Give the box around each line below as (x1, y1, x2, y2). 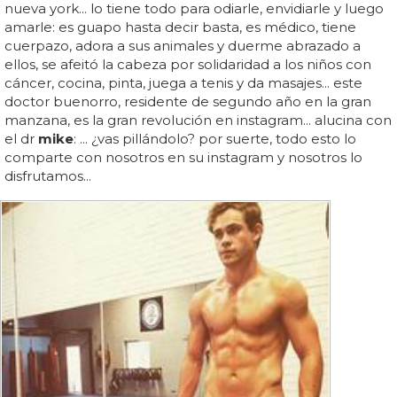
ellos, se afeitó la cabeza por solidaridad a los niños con (4, 56, 371, 74)
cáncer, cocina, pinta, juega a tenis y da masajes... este (4, 74, 362, 92)
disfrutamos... (4, 167, 91, 185)
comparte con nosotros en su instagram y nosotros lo (4, 149, 362, 167)
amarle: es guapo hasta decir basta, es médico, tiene (4, 19, 356, 36)
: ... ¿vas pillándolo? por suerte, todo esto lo (74, 130, 356, 148)
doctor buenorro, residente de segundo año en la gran (4, 93, 371, 111)
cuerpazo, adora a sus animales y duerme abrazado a (4, 37, 361, 55)
